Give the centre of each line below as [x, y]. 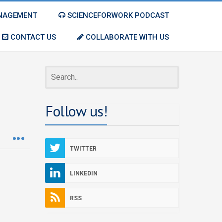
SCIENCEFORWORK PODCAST [117, 15]
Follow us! [76, 111]
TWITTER [83, 149]
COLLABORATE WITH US [126, 37]
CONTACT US [32, 37]
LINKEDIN [84, 173]
